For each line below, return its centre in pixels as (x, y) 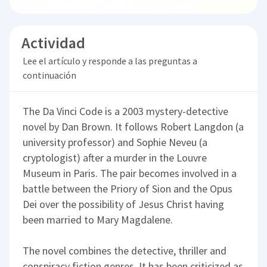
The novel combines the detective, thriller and (125, 250)
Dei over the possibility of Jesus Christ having (124, 204)
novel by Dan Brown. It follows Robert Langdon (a (133, 126)
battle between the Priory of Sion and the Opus (128, 188)
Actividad (54, 42)
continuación (49, 75)
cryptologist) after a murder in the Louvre (115, 157)
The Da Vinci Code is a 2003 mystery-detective (126, 111)
